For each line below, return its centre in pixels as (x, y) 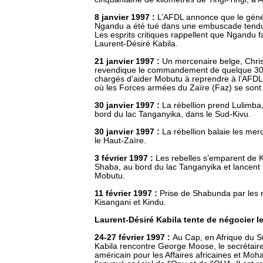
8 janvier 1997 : (126, 17)
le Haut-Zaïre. (120, 141)
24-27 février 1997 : (134, 237)
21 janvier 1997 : (128, 61)
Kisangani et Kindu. (130, 202)
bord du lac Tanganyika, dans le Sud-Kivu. (173, 114)
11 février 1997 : (127, 193)
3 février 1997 (121, 158)
